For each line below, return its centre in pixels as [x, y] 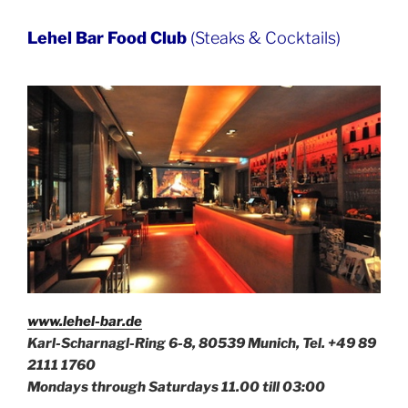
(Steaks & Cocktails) [264, 37]
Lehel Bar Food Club [107, 37]
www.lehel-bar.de [85, 322]
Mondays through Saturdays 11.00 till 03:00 [176, 388]
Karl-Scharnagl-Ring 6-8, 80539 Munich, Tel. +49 [193, 344]
